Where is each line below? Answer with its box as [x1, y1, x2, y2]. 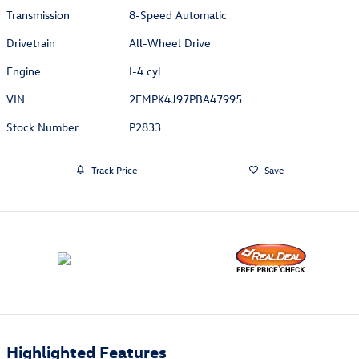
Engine [6, 63, 41, 79]
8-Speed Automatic [129, 7, 228, 23]
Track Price [91, 163, 137, 176]
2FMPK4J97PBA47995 [129, 91, 243, 107]
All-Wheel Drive [129, 35, 212, 51]
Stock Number [6, 119, 79, 135]
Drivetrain [6, 35, 55, 51]
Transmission [6, 7, 70, 23]
